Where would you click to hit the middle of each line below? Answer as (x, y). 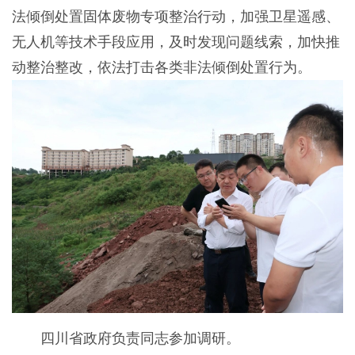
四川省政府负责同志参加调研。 (126, 338)
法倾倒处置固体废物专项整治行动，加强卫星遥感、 (176, 17)
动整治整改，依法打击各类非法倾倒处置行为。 (161, 68)
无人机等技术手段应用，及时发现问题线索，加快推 (176, 42)
